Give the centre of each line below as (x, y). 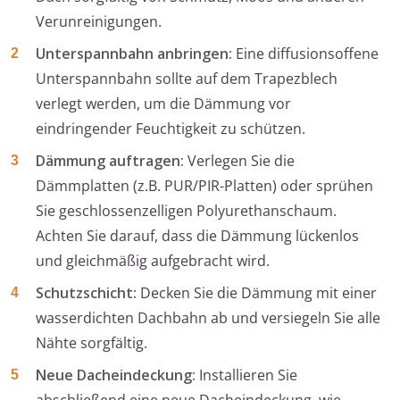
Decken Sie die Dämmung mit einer (257, 293)
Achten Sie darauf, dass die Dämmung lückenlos (197, 236)
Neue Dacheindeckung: (116, 375)
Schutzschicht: (86, 293)
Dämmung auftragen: (110, 161)
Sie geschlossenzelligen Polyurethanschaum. (186, 211)
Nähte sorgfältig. (92, 343)
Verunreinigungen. (99, 22)
